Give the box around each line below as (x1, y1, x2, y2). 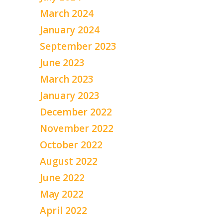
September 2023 (40, 39, 116, 53)
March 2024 (40, 6, 94, 20)
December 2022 (40, 105, 112, 118)
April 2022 (40, 204, 87, 217)
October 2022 (40, 138, 103, 151)
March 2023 (40, 72, 94, 86)
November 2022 (40, 121, 113, 135)
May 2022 (40, 187, 84, 201)
